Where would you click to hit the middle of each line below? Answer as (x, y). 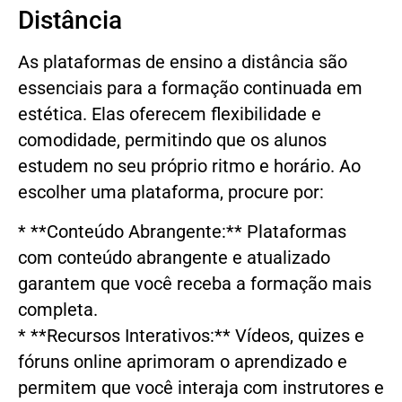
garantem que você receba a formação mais (195, 284)
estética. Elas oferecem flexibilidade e (170, 115)
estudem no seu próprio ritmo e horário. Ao (189, 167)
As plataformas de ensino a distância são (183, 63)
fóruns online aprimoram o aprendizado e (183, 362)
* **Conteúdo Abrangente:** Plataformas (182, 232)
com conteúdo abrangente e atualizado (174, 258)
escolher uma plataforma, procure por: (171, 193)
